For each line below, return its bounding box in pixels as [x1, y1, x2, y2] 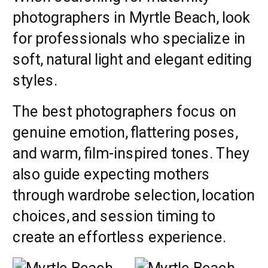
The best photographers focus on [13, 102, 236, 120]
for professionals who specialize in [13, 29, 246, 47]
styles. [13, 71, 57, 89]
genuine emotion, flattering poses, [13, 123, 238, 141]
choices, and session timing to [13, 206, 215, 225]
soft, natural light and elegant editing [13, 50, 252, 68]
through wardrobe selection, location [13, 185, 255, 204]
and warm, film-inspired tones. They [13, 144, 250, 162]
